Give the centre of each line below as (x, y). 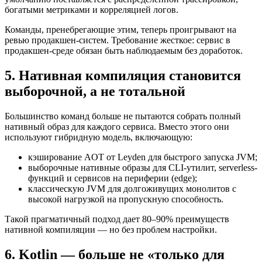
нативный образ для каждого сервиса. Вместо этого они (117, 126)
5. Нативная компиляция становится (123, 75)
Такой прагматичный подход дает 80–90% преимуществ (117, 219)
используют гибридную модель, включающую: (99, 137)
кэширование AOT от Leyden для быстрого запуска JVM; (143, 157)
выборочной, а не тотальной (95, 91)
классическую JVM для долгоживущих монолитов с (132, 188)
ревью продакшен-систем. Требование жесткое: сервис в (118, 40)
